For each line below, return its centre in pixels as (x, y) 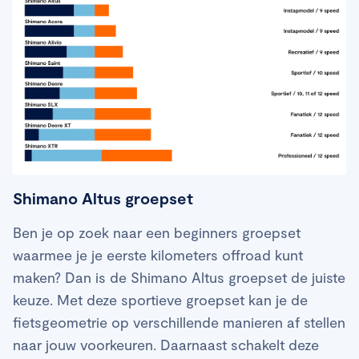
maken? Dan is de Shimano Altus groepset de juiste (179, 278)
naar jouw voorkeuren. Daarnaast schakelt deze (166, 345)
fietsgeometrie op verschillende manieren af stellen (179, 323)
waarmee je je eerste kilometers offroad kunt (158, 255)
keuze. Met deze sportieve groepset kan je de (160, 300)
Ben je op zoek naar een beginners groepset (157, 233)
